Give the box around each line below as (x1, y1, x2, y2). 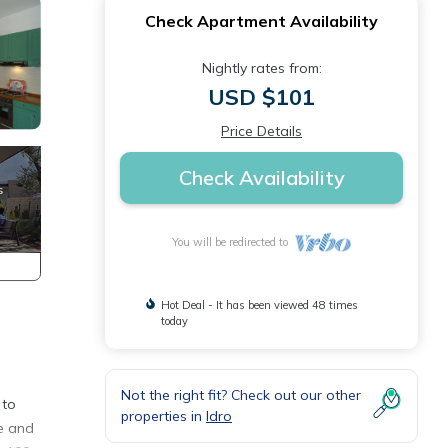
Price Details (221, 122, 302, 140)
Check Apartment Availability (145, 11, 378, 31)
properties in (121, 407, 206, 425)
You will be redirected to (172, 235, 295, 249)
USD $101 (208, 83, 315, 111)
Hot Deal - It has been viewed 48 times (160, 298, 358, 312)
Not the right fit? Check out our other (121, 386, 361, 404)
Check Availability (178, 165, 345, 190)
